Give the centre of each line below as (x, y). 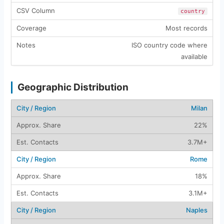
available (194, 56)
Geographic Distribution (73, 87)
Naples (196, 210)
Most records (186, 28)
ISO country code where (169, 45)
